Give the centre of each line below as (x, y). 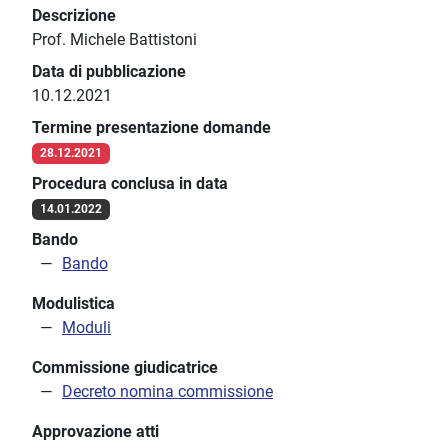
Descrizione (74, 16)
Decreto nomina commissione (167, 392)
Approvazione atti (95, 432)
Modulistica (73, 304)
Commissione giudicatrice (125, 368)
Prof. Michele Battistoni (114, 40)
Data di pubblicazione (109, 72)
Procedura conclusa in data (130, 184)
